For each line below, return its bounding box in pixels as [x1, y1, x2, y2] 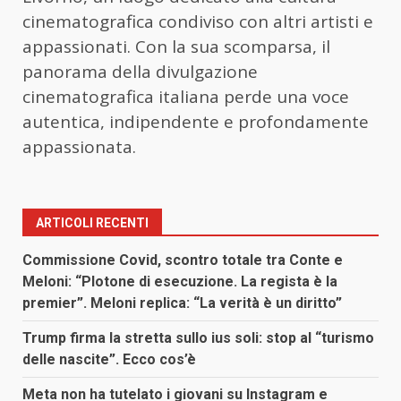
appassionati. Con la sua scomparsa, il [22, 35, 330, 59]
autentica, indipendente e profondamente [22, 110, 369, 134]
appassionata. [22, 135, 136, 159]
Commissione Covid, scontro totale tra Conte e [22, 252, 343, 269]
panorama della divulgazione [22, 60, 258, 84]
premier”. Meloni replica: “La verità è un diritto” [22, 294, 342, 312]
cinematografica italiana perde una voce [22, 85, 349, 109]
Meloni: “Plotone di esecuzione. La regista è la [22, 273, 337, 291]
